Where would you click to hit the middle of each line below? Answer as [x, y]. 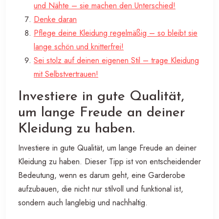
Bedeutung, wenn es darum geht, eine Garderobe [102, 175]
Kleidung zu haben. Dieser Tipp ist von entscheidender [109, 161]
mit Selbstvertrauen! [66, 74]
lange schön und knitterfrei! [79, 46]
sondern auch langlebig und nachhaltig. [83, 202]
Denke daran [55, 19]
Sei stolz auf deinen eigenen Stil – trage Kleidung [116, 60]
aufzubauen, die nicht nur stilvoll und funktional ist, [101, 189]
